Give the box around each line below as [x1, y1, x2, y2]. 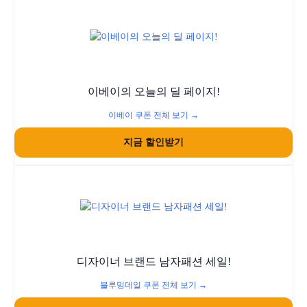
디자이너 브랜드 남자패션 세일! [76, 256, 231, 267]
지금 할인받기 [123, 137, 184, 147]
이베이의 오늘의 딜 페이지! [87, 86, 220, 97]
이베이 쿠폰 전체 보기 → [108, 110, 199, 120]
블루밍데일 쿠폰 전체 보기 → [100, 280, 207, 290]
